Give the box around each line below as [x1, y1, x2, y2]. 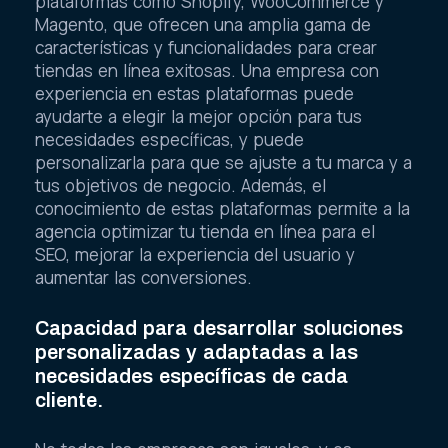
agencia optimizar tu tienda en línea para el [35, 220, 375, 243]
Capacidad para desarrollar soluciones [35, 316, 403, 339]
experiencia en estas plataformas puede [35, 82, 354, 105]
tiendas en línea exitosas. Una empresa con [35, 59, 379, 82]
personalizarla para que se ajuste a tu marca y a [35, 151, 412, 174]
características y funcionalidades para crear [35, 36, 377, 59]
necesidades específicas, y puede [35, 128, 304, 151]
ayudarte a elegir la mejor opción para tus [35, 105, 362, 128]
